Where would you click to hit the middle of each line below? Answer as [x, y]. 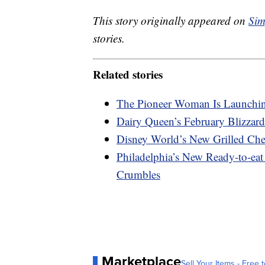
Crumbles [138, 174]
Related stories [128, 74]
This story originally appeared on [171, 21]
